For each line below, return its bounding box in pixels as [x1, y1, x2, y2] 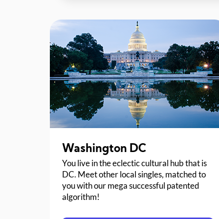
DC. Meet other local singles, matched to [62, 169, 206, 179]
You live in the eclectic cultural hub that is [62, 157, 207, 168]
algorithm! [62, 191, 100, 202]
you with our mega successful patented [62, 180, 200, 191]
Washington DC [62, 143, 147, 155]
